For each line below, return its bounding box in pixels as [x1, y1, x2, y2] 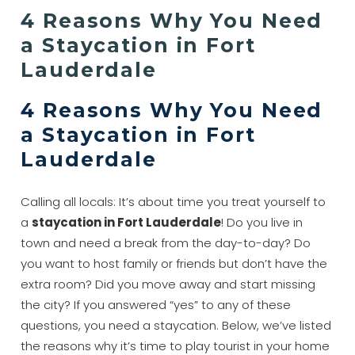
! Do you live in [221, 213, 303, 231]
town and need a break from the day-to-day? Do [21, 234, 311, 251]
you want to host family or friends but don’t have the [21, 254, 328, 272]
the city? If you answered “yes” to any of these [21, 296, 292, 313]
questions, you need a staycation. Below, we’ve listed [21, 316, 332, 334]
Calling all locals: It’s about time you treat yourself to [21, 193, 326, 210]
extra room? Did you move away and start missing [21, 275, 316, 292]
